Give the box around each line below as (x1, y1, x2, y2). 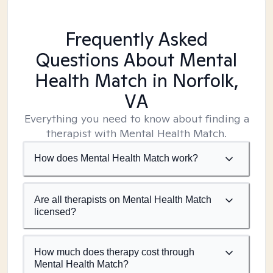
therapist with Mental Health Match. (46, 126, 227, 140)
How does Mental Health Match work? (34, 153, 198, 163)
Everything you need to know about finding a (24, 112, 249, 126)
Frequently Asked (65, 27, 208, 51)
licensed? (34, 207, 76, 217)
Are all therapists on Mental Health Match (34, 194, 211, 205)
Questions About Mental (36, 48, 237, 72)
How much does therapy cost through (34, 247, 194, 257)
